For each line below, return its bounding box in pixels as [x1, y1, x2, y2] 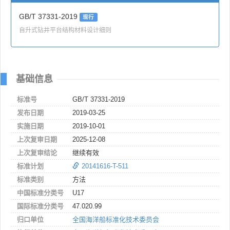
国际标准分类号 [17, 202, 64, 210]
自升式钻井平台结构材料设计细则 [19, 25, 111, 34]
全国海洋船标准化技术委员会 [72, 215, 159, 223]
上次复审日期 [17, 135, 57, 143]
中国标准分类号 [17, 188, 64, 197]
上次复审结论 [17, 148, 57, 157]
